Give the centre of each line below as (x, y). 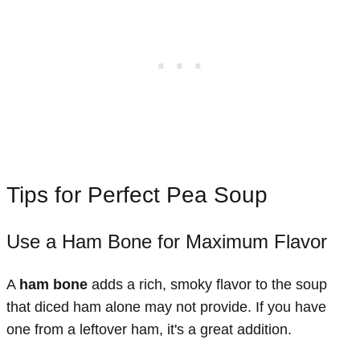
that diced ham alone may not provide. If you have (166, 307)
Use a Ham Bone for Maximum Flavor (167, 242)
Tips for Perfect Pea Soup (137, 195)
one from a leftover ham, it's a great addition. (149, 330)
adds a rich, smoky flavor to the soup (207, 285)
